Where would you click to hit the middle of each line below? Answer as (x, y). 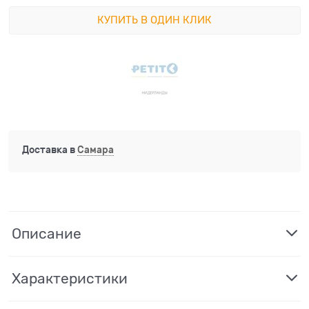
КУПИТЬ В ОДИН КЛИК (155, 20)
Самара (96, 149)
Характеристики (70, 278)
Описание (47, 233)
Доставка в (50, 149)
